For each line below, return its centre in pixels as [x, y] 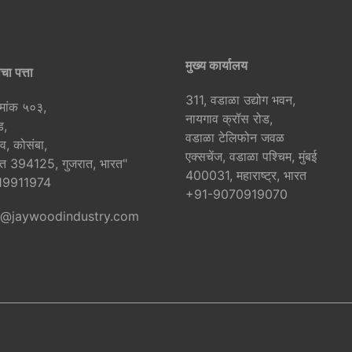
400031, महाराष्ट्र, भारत [246, 176]
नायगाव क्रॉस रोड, [229, 119]
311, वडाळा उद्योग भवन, [240, 100]
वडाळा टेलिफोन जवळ [235, 138]
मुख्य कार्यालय [216, 66]
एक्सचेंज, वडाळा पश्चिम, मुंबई [251, 157]
